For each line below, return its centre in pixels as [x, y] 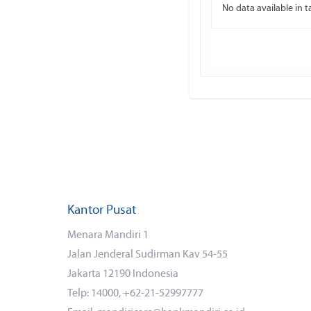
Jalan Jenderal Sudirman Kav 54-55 [148, 255]
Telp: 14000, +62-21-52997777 [135, 294]
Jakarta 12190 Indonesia [123, 274]
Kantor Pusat [102, 211]
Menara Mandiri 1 [108, 235]
